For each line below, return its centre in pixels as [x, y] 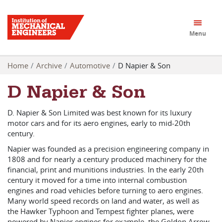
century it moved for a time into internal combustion [97, 180]
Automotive [90, 65]
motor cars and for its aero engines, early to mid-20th [99, 123]
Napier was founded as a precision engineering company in [108, 149]
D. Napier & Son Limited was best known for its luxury [100, 112]
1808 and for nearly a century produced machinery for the [107, 159]
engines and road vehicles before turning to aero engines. [105, 190]
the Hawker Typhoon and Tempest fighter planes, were [101, 211]
